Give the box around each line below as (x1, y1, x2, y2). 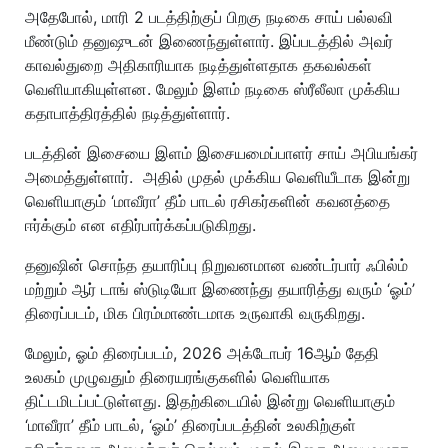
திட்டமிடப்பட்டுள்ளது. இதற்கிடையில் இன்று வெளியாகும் (25, 391, 395, 411)
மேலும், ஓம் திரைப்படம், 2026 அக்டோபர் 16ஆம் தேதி (25, 343, 379, 363)
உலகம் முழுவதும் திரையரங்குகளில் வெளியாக (25, 367, 330, 387)
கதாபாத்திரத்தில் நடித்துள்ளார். (25, 103, 230, 123)
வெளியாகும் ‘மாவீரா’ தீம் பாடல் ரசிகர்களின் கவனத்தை (25, 191, 390, 211)
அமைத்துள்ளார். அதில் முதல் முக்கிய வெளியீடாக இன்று (25, 167, 410, 187)
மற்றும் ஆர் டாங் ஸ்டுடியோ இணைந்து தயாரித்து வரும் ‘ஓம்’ (25, 279, 415, 299)
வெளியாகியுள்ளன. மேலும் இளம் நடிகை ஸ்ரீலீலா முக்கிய (25, 79, 400, 99)
